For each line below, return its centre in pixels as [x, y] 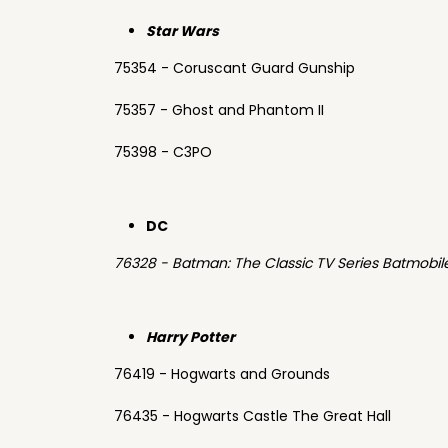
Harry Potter [192, 337]
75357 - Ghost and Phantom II [219, 110]
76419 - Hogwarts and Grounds [222, 374]
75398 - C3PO [163, 152]
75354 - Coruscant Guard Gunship [234, 68]
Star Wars [182, 31]
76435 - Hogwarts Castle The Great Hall [252, 416]
